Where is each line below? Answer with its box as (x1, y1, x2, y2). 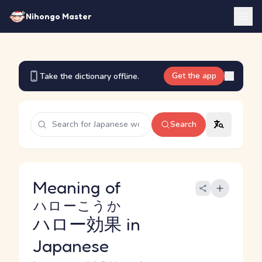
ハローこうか (33, 198, 121, 213)
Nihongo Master (26, 11, 91, 21)
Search (170, 119, 196, 130)
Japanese (33, 235, 109, 256)
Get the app (172, 70, 216, 81)
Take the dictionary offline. (40, 70, 139, 82)
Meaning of (33, 177, 126, 198)
